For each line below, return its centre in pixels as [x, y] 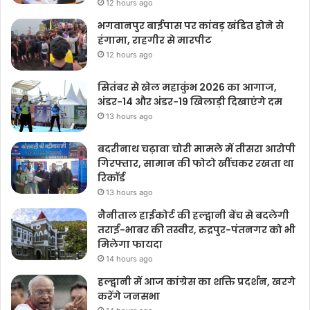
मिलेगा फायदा [130, 244]
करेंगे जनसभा [129, 296]
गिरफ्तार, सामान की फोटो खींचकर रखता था [196, 163]
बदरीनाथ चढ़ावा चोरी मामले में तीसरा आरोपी [197, 148]
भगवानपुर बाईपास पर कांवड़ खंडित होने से [191, 25]
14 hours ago [129, 258]
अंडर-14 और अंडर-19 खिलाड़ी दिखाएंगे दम [190, 101]
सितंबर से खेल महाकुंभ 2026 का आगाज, [187, 87]
